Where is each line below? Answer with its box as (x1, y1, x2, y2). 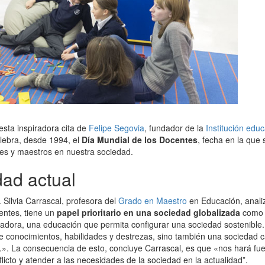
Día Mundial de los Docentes (82, 134, 198, 146)
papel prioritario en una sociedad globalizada (57, 206, 240, 218)
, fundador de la (144, 122, 206, 134)
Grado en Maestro (118, 195, 187, 206)
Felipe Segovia (89, 122, 144, 134)
